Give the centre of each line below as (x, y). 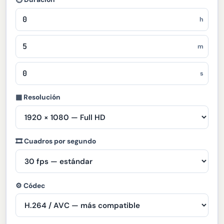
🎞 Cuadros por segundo (55, 141)
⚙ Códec (30, 185)
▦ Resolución (38, 97)
